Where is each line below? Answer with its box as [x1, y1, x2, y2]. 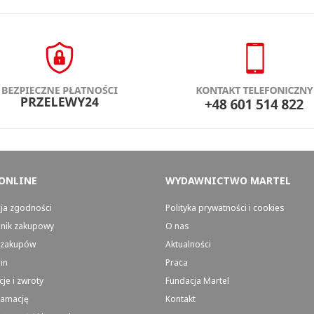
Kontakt [165, 293, 196, 305]
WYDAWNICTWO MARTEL [165, 174, 291, 187]
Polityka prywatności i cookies [165, 202, 285, 214]
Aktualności [165, 238, 211, 250]
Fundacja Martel [165, 275, 229, 287]
